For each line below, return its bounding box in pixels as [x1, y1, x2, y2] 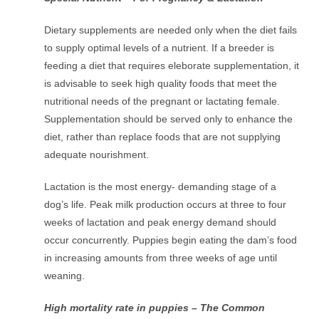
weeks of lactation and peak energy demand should [44, 216, 277, 229]
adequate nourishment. [44, 149, 150, 161]
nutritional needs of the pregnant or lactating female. [44, 95, 281, 108]
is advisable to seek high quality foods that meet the [44, 78, 278, 90]
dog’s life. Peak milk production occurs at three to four [44, 199, 287, 211]
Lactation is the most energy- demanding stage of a [44, 181, 277, 193]
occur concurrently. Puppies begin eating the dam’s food [44, 234, 298, 246]
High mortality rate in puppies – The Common [44, 302, 266, 314]
